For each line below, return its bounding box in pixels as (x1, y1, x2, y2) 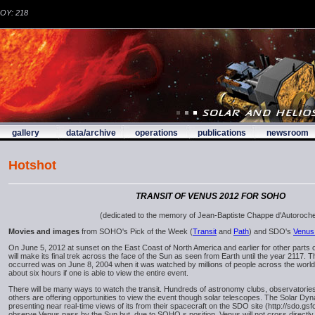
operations (135, 128, 178, 138)
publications (198, 128, 246, 138)
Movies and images (8, 226, 79, 236)
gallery (12, 128, 39, 138)
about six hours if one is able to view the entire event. (8, 268, 188, 277)
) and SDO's (249, 226, 293, 236)
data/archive (66, 128, 116, 138)
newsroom (266, 128, 309, 138)
